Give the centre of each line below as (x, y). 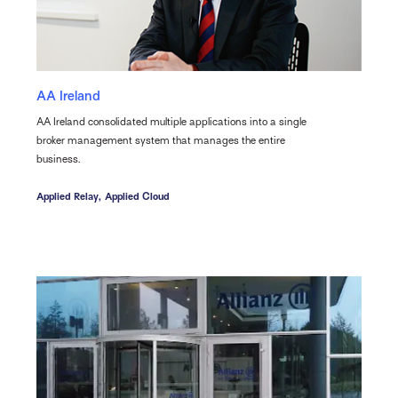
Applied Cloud (137, 196)
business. (58, 159)
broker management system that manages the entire (160, 140)
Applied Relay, (68, 196)
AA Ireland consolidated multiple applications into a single (171, 121)
